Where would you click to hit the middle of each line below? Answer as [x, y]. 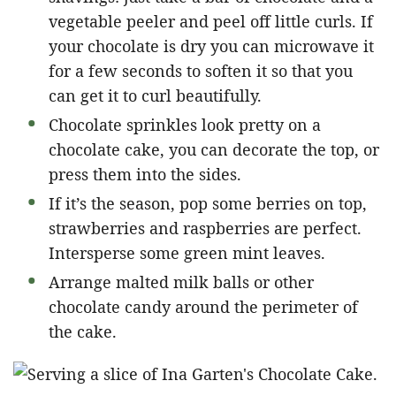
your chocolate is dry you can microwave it [211, 46]
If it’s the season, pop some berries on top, [208, 203]
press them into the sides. [145, 174]
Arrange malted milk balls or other [181, 282]
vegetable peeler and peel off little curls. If [211, 21]
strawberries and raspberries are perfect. [205, 228]
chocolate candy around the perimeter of [203, 306]
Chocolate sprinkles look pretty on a [185, 124]
